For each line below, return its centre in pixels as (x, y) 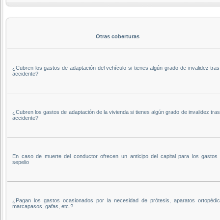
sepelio (21, 162)
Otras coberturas (117, 36)
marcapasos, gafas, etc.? (43, 206)
